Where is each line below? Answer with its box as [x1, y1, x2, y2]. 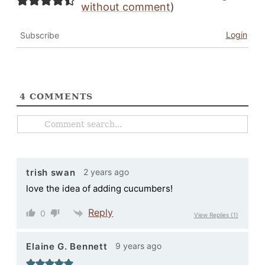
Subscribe [20, 30, 60, 40]
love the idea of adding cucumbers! [26, 182, 173, 194]
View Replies [193, 211, 229, 218]
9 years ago [115, 240, 162, 251]
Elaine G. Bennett [26, 241, 108, 253]
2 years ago [83, 166, 130, 177]
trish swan [26, 167, 76, 179]
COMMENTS [26, 91, 93, 101]
